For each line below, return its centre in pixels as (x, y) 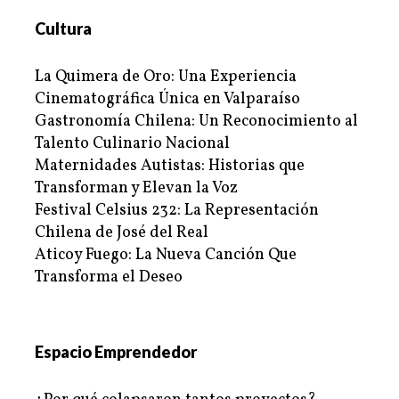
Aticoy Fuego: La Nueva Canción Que (166, 255)
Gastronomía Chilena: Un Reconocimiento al (196, 121)
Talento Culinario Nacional (132, 143)
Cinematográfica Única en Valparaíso (167, 99)
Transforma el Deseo (109, 277)
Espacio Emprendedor (116, 351)
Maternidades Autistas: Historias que (170, 166)
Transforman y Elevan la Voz (136, 188)
